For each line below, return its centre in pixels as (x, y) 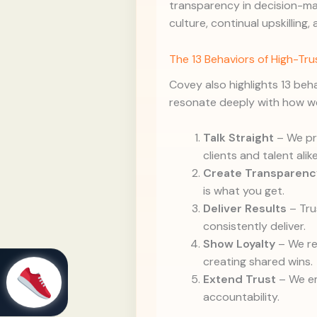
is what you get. (244, 191)
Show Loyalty (239, 244)
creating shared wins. (258, 262)
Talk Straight (238, 138)
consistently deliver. (254, 226)
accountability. (241, 297)
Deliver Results (245, 209)
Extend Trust (240, 279)
